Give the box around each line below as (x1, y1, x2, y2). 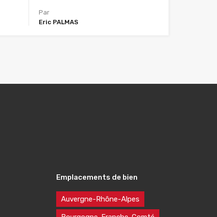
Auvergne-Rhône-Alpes (61, 195, 139, 203)
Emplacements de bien (56, 173, 138, 182)
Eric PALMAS (39, 18, 79, 26)
